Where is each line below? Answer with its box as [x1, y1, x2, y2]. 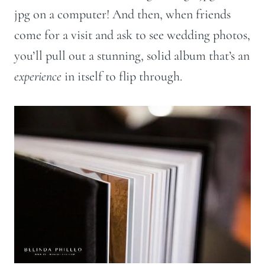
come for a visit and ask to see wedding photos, [14, 27, 250, 43]
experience [14, 68, 62, 84]
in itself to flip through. [62, 68, 182, 84]
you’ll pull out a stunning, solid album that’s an [14, 47, 250, 63]
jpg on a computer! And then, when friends [14, 6, 231, 22]
